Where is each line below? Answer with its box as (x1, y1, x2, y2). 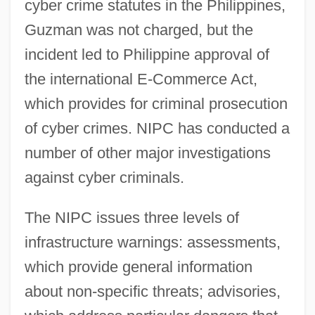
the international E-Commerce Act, (24, 70, 257, 88)
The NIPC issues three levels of (24, 208, 239, 226)
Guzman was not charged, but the (24, 20, 253, 39)
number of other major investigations (24, 143, 271, 162)
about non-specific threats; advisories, (24, 282, 281, 300)
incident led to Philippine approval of (24, 45, 269, 63)
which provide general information (24, 257, 252, 276)
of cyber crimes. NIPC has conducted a (24, 119, 290, 137)
